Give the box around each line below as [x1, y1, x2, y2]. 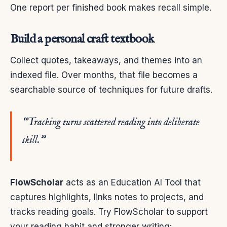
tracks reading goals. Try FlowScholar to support [10, 206, 208, 217]
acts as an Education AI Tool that [63, 177, 201, 187]
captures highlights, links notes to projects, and [10, 192, 204, 202]
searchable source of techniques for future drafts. [10, 84, 212, 95]
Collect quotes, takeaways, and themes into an [10, 55, 202, 65]
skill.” [22, 133, 45, 146]
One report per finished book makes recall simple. [10, 2, 211, 13]
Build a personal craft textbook [10, 31, 155, 47]
